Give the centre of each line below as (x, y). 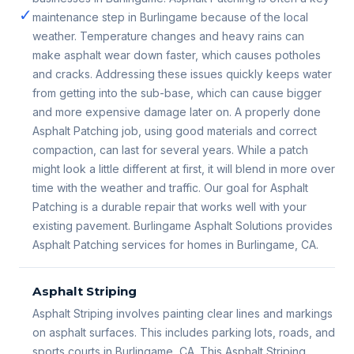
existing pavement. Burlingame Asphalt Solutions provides (183, 226)
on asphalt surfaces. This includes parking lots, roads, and (184, 333)
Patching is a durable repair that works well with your (169, 207)
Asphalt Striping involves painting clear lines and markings (183, 314)
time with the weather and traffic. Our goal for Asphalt (170, 188)
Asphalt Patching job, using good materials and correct (175, 131)
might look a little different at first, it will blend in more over (184, 169)
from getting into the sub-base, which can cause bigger (177, 93)
